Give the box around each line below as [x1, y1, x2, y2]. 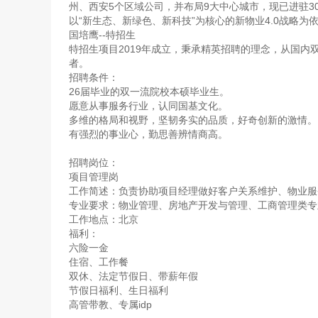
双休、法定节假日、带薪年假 [69, 270, 198, 282]
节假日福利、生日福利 [69, 285, 168, 296]
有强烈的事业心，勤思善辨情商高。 [69, 128, 228, 140]
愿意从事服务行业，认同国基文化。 [69, 100, 228, 111]
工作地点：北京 [69, 214, 138, 225]
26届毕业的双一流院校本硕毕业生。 [69, 86, 229, 97]
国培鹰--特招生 [69, 29, 136, 40]
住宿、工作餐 [69, 256, 128, 268]
